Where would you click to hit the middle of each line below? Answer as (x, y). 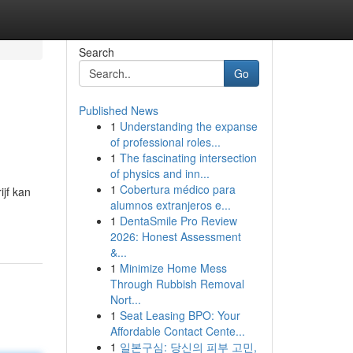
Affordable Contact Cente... (177, 331)
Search (96, 52)
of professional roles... (165, 142)
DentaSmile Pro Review (178, 221)
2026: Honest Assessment (175, 236)
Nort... (125, 299)
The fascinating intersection (188, 158)
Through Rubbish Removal (177, 284)
